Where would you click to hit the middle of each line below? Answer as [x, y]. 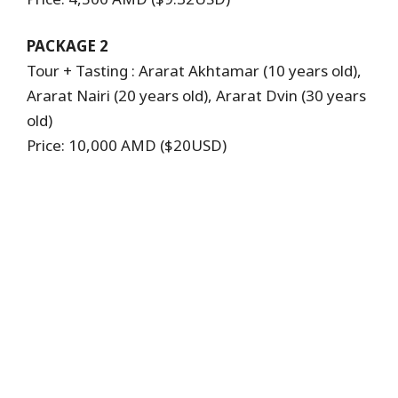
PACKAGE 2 [69, 46]
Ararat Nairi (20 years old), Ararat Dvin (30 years [196, 96]
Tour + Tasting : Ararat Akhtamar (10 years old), [194, 71]
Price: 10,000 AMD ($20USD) [127, 146]
